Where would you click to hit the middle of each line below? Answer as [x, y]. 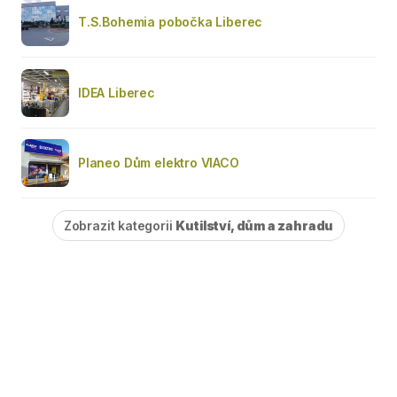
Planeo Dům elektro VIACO [159, 162]
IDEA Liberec [117, 92]
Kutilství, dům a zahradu [255, 225]
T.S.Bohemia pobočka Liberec [171, 21]
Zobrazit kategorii [120, 225]
